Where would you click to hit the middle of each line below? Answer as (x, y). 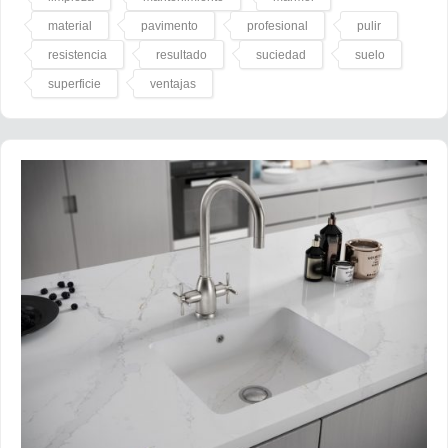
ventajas (173, 84)
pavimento (169, 26)
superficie (74, 84)
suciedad (281, 55)
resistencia (77, 55)
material (70, 26)
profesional (277, 26)
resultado (181, 55)
